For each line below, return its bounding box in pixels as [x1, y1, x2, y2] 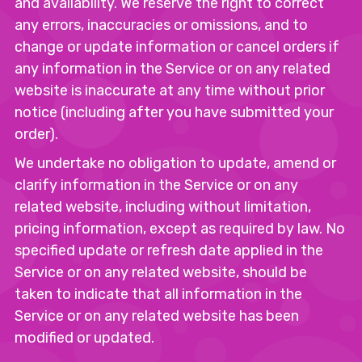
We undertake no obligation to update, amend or [15, 154, 336, 172]
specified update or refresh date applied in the [15, 242, 323, 259]
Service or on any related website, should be [15, 263, 307, 281]
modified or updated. [15, 329, 154, 347]
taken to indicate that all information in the [15, 285, 302, 303]
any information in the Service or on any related [15, 60, 330, 78]
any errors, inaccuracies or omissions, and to [15, 16, 308, 34]
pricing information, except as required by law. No [15, 220, 345, 238]
